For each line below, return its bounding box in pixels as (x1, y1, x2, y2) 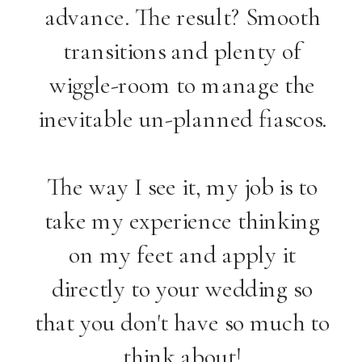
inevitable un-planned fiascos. (37, 103, 326, 134)
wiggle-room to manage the (48, 69, 315, 100)
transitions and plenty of (63, 36, 301, 66)
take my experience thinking (44, 205, 321, 236)
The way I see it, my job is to (47, 171, 318, 202)
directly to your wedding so (51, 273, 314, 304)
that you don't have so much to (34, 307, 330, 338)
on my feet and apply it (69, 239, 296, 270)
